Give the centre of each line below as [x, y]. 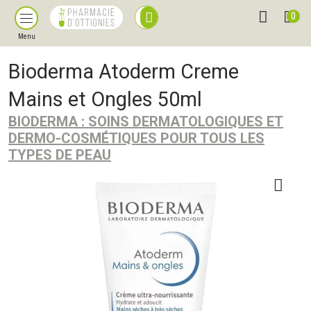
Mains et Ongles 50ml [105, 99]
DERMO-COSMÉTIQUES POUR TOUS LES [136, 138]
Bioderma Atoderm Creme [124, 72]
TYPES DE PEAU [60, 155]
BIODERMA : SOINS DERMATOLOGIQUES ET [146, 121]
